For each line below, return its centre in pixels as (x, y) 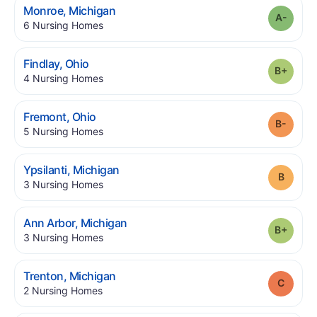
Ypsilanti (45, 170)
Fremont (45, 117)
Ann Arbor (49, 223)
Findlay (41, 64)
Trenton (44, 276)
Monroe (44, 11)
